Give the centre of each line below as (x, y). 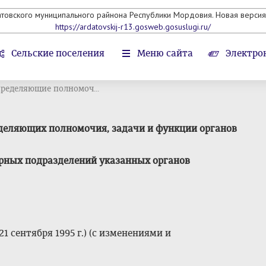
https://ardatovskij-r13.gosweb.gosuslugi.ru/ (133, 27)
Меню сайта (165, 53)
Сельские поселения (58, 53)
